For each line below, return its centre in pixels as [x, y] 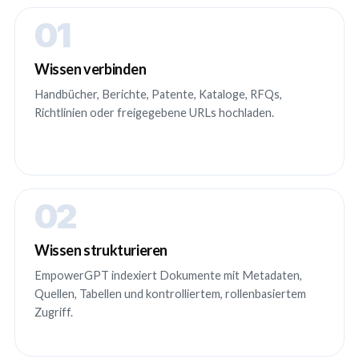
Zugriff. [54, 312]
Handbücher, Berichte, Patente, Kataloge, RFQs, [158, 94]
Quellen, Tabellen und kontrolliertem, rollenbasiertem [170, 294]
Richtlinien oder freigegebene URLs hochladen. [154, 113]
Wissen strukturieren [101, 250]
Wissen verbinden [91, 69]
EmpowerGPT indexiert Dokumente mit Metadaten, [168, 275]
